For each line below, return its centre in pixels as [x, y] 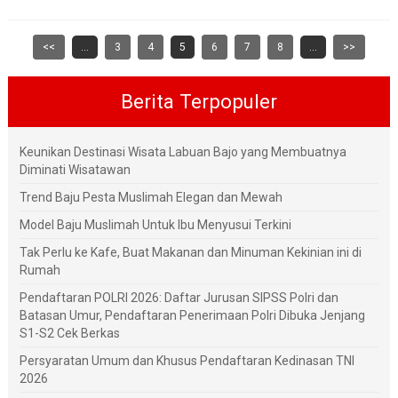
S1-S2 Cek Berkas [69, 334]
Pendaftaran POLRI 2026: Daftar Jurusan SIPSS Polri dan [179, 298]
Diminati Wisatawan [75, 170]
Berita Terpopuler [199, 102]
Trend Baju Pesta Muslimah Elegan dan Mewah [151, 198]
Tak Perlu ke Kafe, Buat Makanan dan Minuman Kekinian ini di [190, 253]
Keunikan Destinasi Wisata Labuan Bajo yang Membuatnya [183, 152]
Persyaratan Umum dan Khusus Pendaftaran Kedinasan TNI [187, 361]
